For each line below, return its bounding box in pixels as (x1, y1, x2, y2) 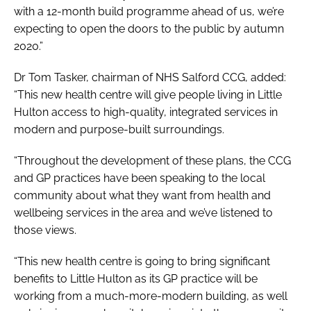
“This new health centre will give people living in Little (14, 87, 282, 101)
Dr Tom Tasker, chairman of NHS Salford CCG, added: (14, 70, 286, 84)
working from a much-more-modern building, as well (14, 289, 287, 303)
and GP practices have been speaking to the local (14, 171, 265, 185)
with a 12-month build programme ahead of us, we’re (14, 4, 284, 18)
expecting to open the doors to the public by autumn (14, 22, 284, 35)
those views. (14, 223, 76, 237)
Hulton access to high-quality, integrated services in (14, 105, 278, 119)
